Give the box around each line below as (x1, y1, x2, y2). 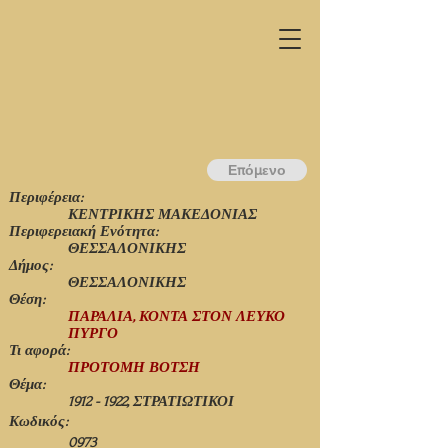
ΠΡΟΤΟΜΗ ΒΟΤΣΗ (68, 359, 200, 376)
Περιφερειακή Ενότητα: (9, 223, 158, 240)
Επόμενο (228, 162, 286, 178)
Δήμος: (9, 257, 52, 274)
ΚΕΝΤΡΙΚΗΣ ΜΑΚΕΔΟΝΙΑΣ (68, 206, 257, 223)
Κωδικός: (9, 413, 68, 430)
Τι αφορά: (9, 342, 69, 359)
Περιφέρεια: (9, 189, 83, 206)
